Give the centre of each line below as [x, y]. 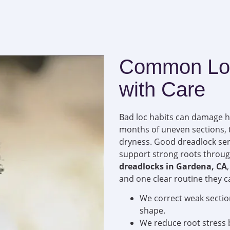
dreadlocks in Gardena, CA [173, 166]
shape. [152, 211]
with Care [162, 89]
